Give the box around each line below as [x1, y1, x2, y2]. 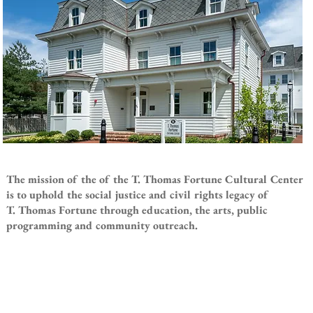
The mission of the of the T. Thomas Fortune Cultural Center [6, 172, 303, 187]
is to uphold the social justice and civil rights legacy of [6, 187, 268, 202]
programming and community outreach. [6, 218, 201, 233]
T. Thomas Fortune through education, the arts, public [6, 203, 268, 217]
